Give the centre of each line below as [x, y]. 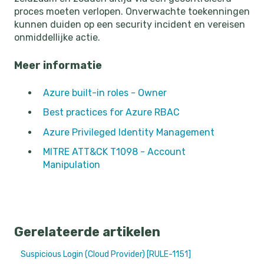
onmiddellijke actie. [57, 38]
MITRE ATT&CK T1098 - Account [114, 151]
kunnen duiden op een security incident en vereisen [130, 25]
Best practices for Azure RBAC [111, 113]
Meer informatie [58, 65]
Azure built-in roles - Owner [105, 93]
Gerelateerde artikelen [87, 232]
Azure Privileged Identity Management [129, 132]
